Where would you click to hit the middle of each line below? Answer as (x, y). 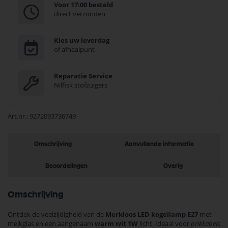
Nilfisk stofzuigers (81, 85)
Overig (173, 166)
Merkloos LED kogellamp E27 (152, 214)
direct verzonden (80, 14)
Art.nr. (17, 116)
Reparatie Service (83, 76)
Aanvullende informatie (159, 144)
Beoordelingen (67, 166)
